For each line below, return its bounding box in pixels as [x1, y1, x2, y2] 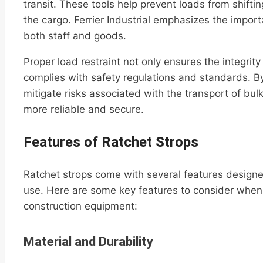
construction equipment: [23, 200, 137, 213]
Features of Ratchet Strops [23, 134, 198, 151]
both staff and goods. [23, 30, 126, 42]
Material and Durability [23, 234, 153, 249]
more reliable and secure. [23, 103, 144, 116]
